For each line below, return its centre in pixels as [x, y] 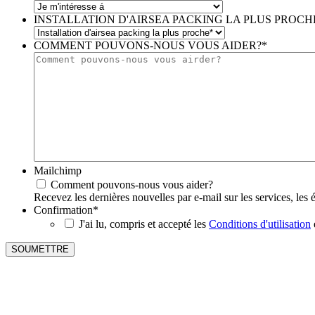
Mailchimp [58, 171]
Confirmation [63, 210]
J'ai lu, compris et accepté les [144, 224]
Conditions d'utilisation [260, 224]
